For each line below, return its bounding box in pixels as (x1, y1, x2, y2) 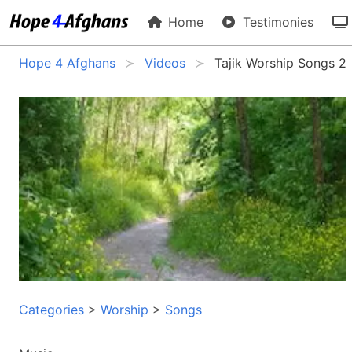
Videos (145, 55, 185, 71)
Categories (19, 301, 84, 317)
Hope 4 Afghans (19, 55, 115, 71)
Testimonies (239, 14, 314, 30)
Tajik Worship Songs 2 (214, 55, 346, 71)
